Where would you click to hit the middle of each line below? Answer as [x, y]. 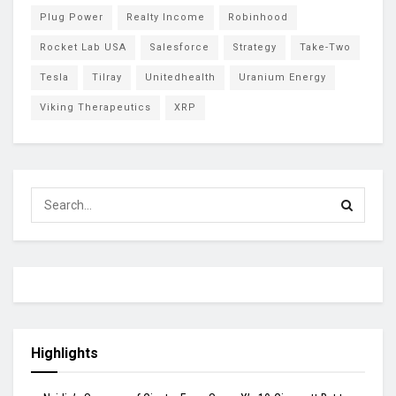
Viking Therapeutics [95, 108]
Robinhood [258, 18]
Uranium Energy [282, 78]
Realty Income [166, 18]
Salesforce [179, 48]
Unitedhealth [180, 78]
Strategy [255, 48]
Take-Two [325, 48]
